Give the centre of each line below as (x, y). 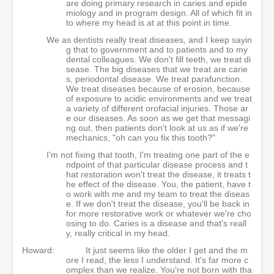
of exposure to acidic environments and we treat (159, 98)
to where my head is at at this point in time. (149, 23)
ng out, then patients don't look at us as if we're (157, 128)
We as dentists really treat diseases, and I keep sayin (149, 40)
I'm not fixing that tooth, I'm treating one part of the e (148, 155)
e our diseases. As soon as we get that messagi (158, 118)
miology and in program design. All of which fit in (159, 13)
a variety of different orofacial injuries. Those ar (157, 108)
